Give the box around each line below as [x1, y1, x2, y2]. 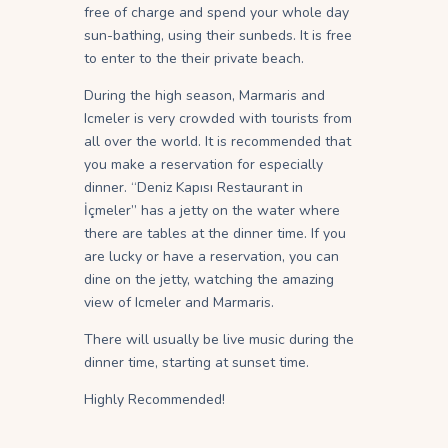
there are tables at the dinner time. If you [84, 224, 346, 244]
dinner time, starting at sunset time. [84, 353, 309, 373]
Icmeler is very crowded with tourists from [84, 109, 352, 129]
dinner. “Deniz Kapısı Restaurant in [84, 178, 303, 198]
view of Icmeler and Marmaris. [84, 293, 274, 313]
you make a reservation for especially [84, 155, 323, 175]
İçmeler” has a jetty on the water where [84, 201, 340, 221]
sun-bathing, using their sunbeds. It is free [84, 26, 352, 46]
